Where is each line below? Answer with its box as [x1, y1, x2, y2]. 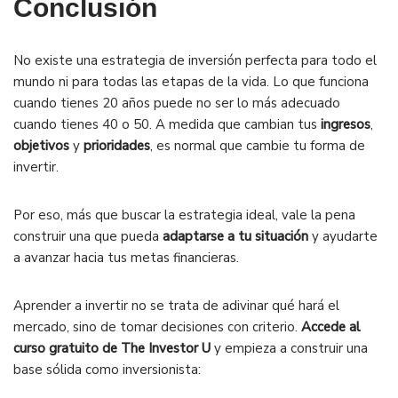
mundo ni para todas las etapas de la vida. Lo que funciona [13, 72, 369, 91]
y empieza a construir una [211, 338, 368, 357]
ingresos [321, 115, 370, 133]
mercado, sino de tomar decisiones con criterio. [13, 317, 301, 336]
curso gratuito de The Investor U [13, 338, 211, 357]
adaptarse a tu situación [163, 227, 312, 245]
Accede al [301, 317, 361, 336]
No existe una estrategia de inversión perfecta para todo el [13, 51, 377, 69]
